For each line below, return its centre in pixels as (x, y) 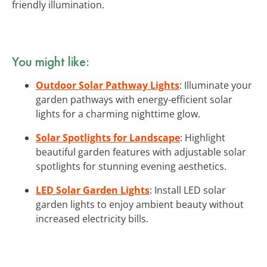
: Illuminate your (216, 85)
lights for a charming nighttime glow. (118, 114)
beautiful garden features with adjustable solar (141, 152)
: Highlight (203, 137)
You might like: (51, 61)
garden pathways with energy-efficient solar (134, 99)
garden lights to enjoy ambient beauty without (140, 204)
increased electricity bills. (92, 218)
